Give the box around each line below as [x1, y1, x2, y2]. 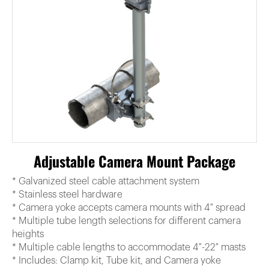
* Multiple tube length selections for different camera [12, 216, 241, 226]
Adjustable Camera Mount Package [34, 150, 235, 172]
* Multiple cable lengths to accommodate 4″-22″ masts [12, 242, 246, 252]
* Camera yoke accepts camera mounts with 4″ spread [12, 202, 246, 213]
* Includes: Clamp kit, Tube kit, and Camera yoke [12, 255, 221, 265]
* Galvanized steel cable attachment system [12, 176, 199, 186]
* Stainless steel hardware [12, 189, 122, 199]
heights [12, 229, 44, 239]
